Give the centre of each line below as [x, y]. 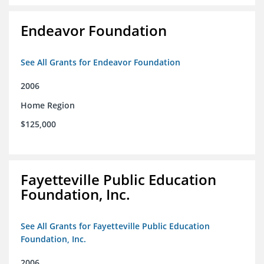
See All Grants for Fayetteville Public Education [115, 226]
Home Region [48, 105]
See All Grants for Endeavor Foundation [100, 62]
